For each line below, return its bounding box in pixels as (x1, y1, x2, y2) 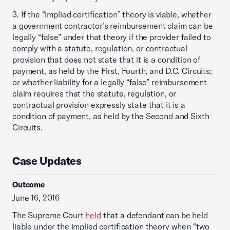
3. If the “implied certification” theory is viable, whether (12, 9, 212, 20)
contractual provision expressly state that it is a (12, 100, 185, 110)
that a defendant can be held (101, 210, 208, 220)
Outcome (12, 180, 45, 189)
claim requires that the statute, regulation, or (12, 88, 177, 99)
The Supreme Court (12, 210, 86, 220)
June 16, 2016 (12, 193, 60, 203)
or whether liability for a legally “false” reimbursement (12, 77, 207, 87)
